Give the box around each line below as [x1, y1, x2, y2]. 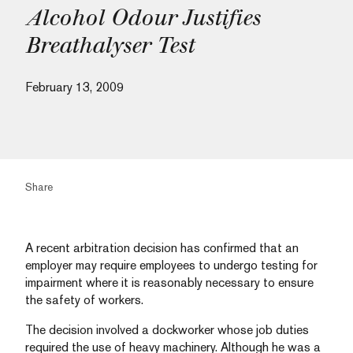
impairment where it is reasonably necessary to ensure [25, 275, 314, 290]
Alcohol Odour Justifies [25, 5, 260, 31]
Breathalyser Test [25, 32, 194, 58]
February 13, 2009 [25, 80, 124, 95]
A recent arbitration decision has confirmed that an [25, 240, 299, 255]
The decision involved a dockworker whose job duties [25, 322, 309, 337]
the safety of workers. [25, 292, 143, 307]
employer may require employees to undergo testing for [25, 258, 318, 273]
